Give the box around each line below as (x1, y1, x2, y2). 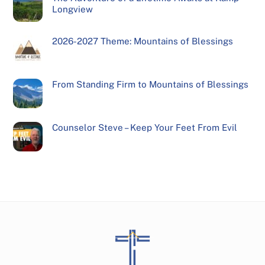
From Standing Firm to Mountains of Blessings (51, 79, 248, 89)
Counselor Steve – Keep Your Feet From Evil (51, 122, 237, 132)
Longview (51, 4, 93, 15)
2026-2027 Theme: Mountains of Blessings (51, 36, 233, 47)
